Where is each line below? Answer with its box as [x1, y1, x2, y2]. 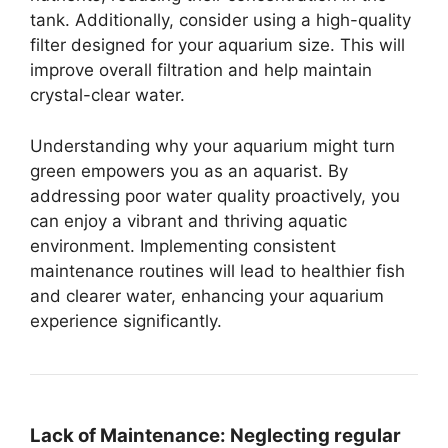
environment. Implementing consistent [30, 235, 336, 256]
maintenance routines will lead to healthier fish [30, 260, 405, 281]
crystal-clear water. [30, 85, 185, 105]
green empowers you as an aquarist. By [30, 160, 348, 181]
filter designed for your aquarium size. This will [30, 35, 405, 55]
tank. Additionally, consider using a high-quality [30, 10, 411, 30]
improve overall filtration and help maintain [30, 60, 372, 80]
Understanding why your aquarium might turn [30, 135, 395, 156]
